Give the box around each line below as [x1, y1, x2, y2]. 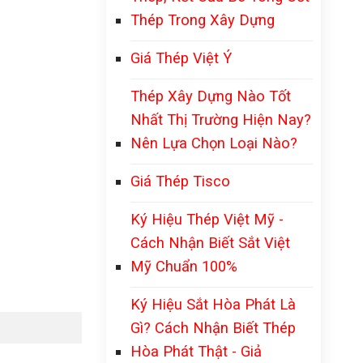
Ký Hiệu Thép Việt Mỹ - [130, 211, 284, 228]
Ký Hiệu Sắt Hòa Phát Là [130, 296, 296, 313]
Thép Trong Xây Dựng [130, 11, 275, 28]
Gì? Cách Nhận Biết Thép [130, 319, 296, 336]
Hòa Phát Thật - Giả [130, 343, 262, 360]
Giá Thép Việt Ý [130, 49, 232, 66]
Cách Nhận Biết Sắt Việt [130, 234, 290, 251]
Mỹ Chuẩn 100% [130, 258, 237, 275]
